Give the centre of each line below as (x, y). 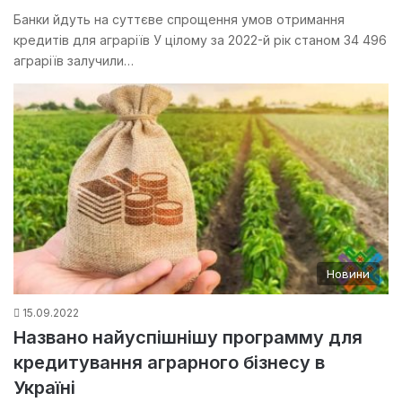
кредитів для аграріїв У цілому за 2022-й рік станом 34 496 (200, 39)
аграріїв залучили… (74, 60)
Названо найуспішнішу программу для (188, 338)
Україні (44, 388)
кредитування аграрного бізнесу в (169, 363)
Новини (348, 274)
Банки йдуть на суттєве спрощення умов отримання (179, 19)
